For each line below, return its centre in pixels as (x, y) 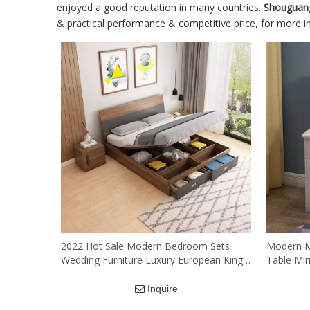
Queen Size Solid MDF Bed (121, 274)
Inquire (163, 289)
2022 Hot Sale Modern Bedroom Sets (145, 246)
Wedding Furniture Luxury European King (152, 260)
